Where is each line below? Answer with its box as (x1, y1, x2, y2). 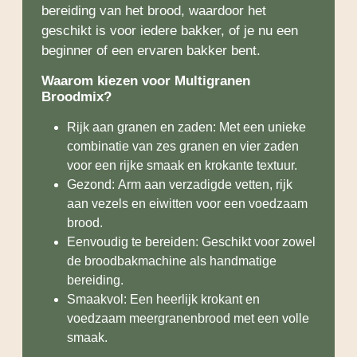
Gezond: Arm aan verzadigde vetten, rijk (67, 178, 292, 192)
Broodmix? (41, 89, 112, 105)
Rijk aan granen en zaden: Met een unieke (67, 120, 306, 135)
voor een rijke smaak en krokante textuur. (67, 159, 297, 173)
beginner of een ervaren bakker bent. (41, 43, 261, 59)
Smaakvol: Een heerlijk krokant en (67, 292, 260, 307)
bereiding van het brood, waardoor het (41, 3, 266, 19)
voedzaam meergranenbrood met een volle (67, 312, 309, 326)
